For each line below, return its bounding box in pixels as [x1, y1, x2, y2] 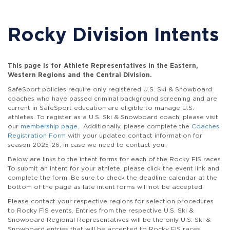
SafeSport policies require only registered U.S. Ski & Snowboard [8, 85, 212, 93]
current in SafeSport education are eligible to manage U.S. [8, 104, 194, 111]
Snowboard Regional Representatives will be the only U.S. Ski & [8, 216, 210, 223]
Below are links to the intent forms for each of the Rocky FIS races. [8, 155, 222, 163]
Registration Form [8, 131, 66, 139]
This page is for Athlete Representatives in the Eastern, [8, 62, 198, 69]
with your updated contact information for [66, 131, 202, 139]
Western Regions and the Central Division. [8, 71, 152, 79]
